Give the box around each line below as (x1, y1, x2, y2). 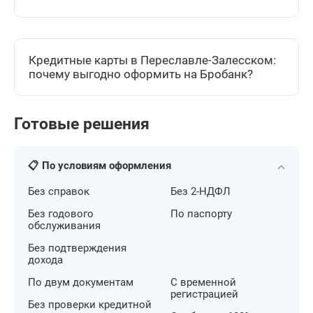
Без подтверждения (28, 242, 126, 255)
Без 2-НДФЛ (170, 185, 231, 198)
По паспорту (170, 208, 232, 221)
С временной (170, 276, 236, 289)
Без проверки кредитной (28, 298, 152, 312)
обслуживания (28, 219, 101, 233)
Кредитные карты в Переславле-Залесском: (29, 53, 276, 68)
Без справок (28, 185, 89, 198)
